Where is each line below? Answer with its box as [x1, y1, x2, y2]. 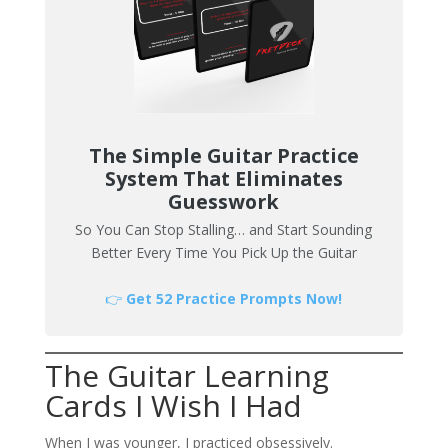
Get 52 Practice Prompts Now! [126, 288, 343, 308]
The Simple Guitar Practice [88, 141, 359, 169]
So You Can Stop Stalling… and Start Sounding [75, 219, 373, 239]
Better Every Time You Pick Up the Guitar [90, 242, 357, 262]
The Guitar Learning [44, 355, 329, 397]
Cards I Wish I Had [44, 385, 302, 427]
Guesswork [168, 187, 280, 215]
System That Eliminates [104, 164, 343, 192]
